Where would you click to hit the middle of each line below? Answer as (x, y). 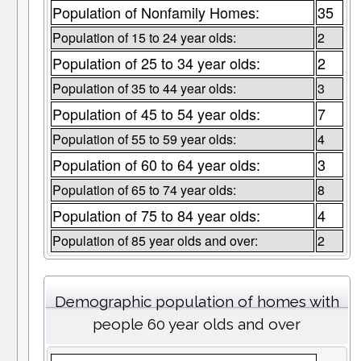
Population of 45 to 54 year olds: (156, 114)
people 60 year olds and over (197, 324)
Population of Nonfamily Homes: (156, 12)
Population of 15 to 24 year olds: (144, 38)
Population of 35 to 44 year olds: (144, 89)
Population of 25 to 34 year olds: (156, 63)
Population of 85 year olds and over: (155, 241)
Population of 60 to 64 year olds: (156, 165)
